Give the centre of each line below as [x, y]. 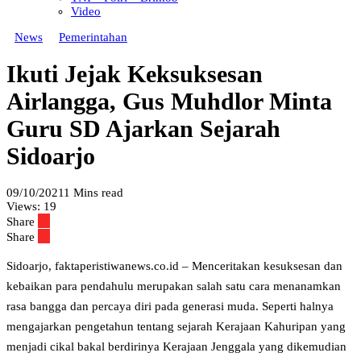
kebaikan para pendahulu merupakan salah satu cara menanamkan [174, 286]
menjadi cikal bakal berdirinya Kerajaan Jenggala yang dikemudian [176, 347]
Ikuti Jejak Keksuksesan [135, 74]
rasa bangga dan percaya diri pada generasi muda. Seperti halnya [170, 307]
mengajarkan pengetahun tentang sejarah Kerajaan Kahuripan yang [176, 327]
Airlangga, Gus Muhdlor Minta [169, 102]
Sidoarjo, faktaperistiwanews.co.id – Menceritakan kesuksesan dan [174, 266]
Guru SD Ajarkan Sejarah [143, 129]
